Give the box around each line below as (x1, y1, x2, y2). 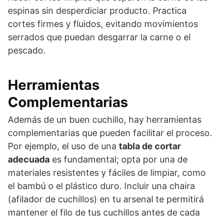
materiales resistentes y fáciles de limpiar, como (8, 167, 206, 178)
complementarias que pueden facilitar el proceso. (8, 127, 212, 138)
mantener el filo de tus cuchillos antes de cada (8, 207, 200, 218)
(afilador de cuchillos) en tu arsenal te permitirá (8, 193, 204, 204)
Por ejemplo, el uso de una (8, 140, 119, 151)
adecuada (8, 154, 50, 165)
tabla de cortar (119, 140, 181, 151)
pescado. (8, 45, 46, 55)
